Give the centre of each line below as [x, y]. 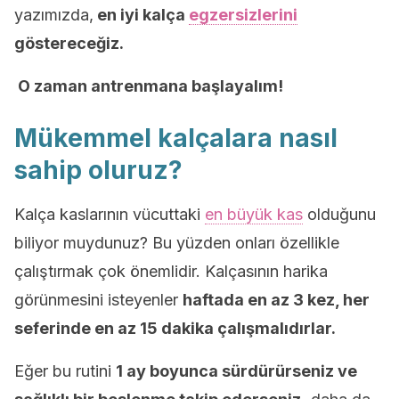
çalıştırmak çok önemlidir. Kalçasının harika [171, 271]
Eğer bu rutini [65, 371]
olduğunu [339, 214]
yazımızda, [54, 15]
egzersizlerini [243, 15]
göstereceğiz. [69, 43]
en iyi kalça [141, 15]
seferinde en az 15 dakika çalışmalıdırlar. [175, 328]
